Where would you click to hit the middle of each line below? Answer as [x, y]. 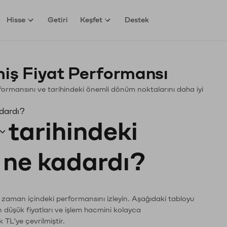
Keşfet [91, 20]
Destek [137, 20]
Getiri [58, 20]
